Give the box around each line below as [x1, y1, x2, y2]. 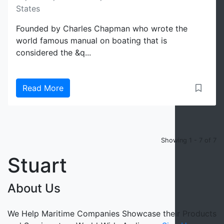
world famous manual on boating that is [16, 35, 167, 45]
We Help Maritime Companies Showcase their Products [7, 208, 216, 218]
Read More [22, 83, 63, 93]
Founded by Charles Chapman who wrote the [16, 23, 187, 33]
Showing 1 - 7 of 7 [161, 136, 216, 144]
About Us [7, 181, 60, 195]
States [16, 3, 40, 13]
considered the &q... [16, 47, 91, 57]
